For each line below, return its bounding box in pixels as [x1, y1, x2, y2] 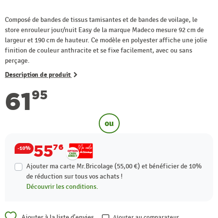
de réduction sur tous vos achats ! [26, 172, 123, 181]
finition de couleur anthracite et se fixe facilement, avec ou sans [5, 46, 192, 54]
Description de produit [5, 70, 72, 79]
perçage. [5, 56, 30, 65]
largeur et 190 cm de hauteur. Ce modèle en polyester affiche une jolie [5, 36, 207, 44]
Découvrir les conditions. [26, 182, 98, 191]
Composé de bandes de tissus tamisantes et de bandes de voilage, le [5, 15, 198, 24]
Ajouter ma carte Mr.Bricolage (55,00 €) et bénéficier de [26, 162, 189, 170]
